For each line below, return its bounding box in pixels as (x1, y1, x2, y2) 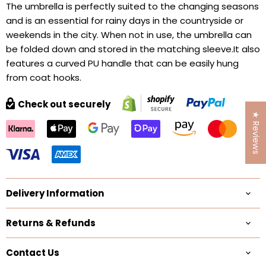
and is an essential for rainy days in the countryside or (6, 14, 243, 27)
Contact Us (6, 246, 59, 259)
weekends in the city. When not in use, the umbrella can (6, 28, 252, 41)
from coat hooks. (6, 71, 81, 84)
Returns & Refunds (6, 217, 96, 229)
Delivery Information (6, 187, 104, 199)
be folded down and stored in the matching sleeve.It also (6, 43, 260, 55)
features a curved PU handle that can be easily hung (6, 57, 239, 69)
